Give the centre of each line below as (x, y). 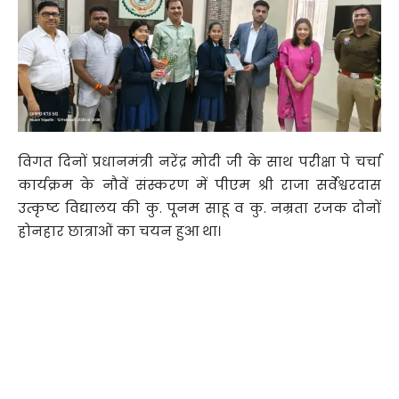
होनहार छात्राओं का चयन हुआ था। (119, 232)
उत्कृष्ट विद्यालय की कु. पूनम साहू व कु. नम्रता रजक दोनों (199, 208)
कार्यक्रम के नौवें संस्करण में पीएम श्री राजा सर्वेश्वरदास (199, 185)
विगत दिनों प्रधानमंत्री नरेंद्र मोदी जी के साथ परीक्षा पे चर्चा (199, 162)
